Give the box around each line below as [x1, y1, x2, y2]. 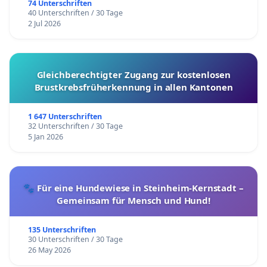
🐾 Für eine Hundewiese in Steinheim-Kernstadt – [23, 182, 244, 194]
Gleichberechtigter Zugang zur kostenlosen [36, 69, 231, 81]
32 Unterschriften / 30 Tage [27, 121, 123, 132]
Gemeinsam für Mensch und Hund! [57, 194, 210, 207]
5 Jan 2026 [27, 132, 63, 142]
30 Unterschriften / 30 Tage [27, 234, 123, 245]
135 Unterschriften [27, 225, 96, 235]
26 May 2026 [27, 245, 71, 256]
